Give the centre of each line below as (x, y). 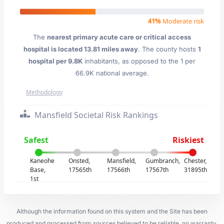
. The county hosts (168, 49)
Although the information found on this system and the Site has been (112, 211)
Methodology (44, 92)
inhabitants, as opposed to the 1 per (139, 61)
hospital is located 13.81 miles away (80, 49)
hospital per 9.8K (55, 61)
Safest (36, 140)
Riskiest (188, 140)
